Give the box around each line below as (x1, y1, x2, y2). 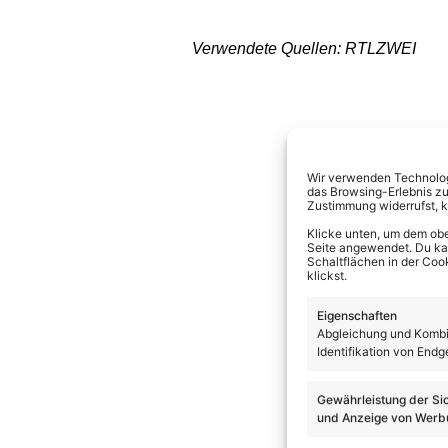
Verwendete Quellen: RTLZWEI (192, 40, 416, 58)
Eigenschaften (317, 308, 397, 324)
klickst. (307, 268, 347, 283)
